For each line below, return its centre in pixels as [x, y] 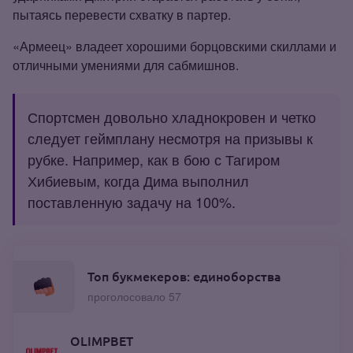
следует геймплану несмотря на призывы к [170, 137]
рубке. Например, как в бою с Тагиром [154, 159]
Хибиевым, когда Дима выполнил [138, 180]
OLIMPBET [102, 340]
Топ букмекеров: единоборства [184, 277]
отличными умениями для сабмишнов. [126, 65]
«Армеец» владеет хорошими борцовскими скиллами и [175, 46]
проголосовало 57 [134, 297]
